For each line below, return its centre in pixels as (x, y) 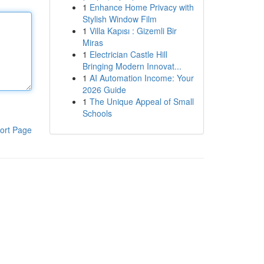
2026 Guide (104, 90)
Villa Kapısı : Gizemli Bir (133, 31)
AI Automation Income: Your (141, 78)
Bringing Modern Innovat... (132, 66)
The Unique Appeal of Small (141, 101)
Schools (97, 113)
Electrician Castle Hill (128, 54)
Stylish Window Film (119, 19)
